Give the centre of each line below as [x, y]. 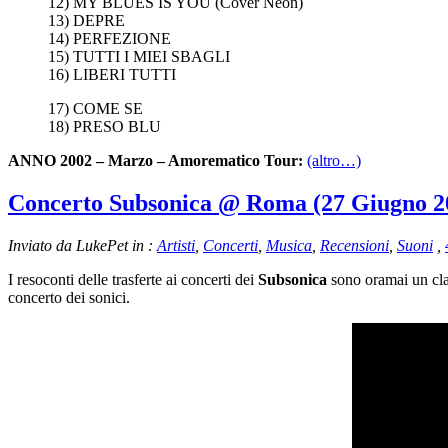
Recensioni [354, 245]
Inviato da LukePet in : [82, 245]
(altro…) [334, 160]
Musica [289, 245]
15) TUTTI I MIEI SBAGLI [139, 56]
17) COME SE [95, 108]
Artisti [176, 245]
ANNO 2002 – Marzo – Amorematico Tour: [155, 160]
